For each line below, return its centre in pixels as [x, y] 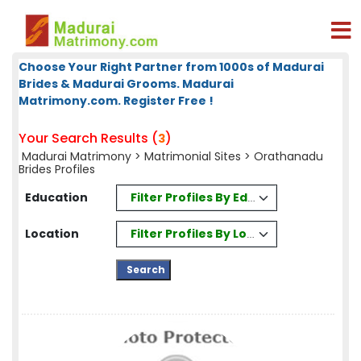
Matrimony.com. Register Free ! [116, 101]
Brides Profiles [57, 169]
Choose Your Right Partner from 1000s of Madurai [171, 67]
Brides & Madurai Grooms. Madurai [126, 84]
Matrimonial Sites [193, 156]
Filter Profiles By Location [209, 233]
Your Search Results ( [88, 138]
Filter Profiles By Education [213, 197]
